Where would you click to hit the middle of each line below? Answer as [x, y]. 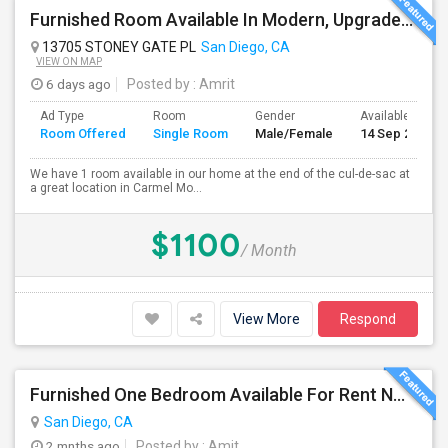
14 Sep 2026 [396, 133]
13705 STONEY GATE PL [117, 47]
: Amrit [212, 84]
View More [266, 319]
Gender [275, 116]
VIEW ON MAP [69, 61]
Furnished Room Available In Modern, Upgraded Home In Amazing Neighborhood [407, 19]
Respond [368, 319]
